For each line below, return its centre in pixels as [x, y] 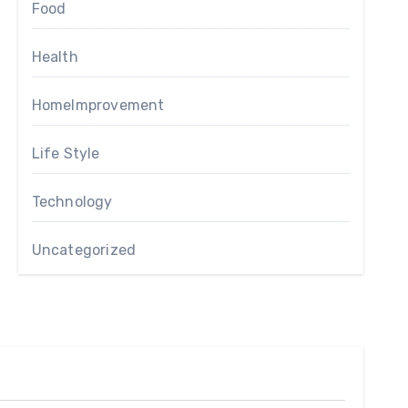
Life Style [66, 153]
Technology [72, 202]
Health [55, 57]
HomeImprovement [98, 105]
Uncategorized [84, 250]
